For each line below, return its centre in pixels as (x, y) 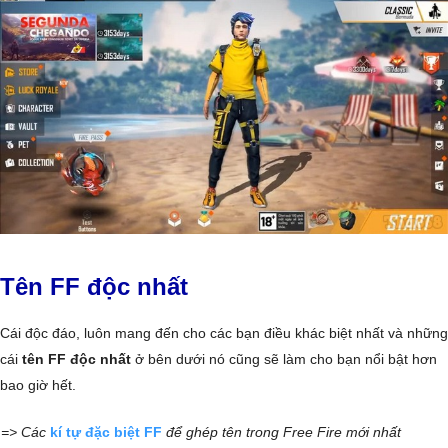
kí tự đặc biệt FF (106, 432)
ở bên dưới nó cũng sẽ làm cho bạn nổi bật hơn (284, 359)
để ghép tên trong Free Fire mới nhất (281, 432)
